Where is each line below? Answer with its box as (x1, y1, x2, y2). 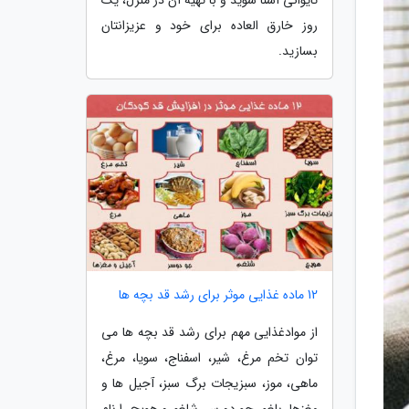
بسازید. (278, 40, 318, 61)
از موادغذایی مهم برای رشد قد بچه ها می (101, 322, 318, 343)
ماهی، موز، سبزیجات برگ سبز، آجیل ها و (101, 373, 318, 394)
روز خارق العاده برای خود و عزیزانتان (101, 15, 318, 36)
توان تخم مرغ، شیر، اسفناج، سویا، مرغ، (101, 348, 318, 369)
